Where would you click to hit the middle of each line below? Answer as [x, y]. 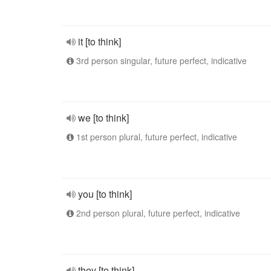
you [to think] [105, 194]
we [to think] [103, 118]
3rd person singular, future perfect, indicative [160, 60]
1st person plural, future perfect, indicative [155, 137]
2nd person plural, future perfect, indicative [157, 213]
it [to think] [100, 41]
